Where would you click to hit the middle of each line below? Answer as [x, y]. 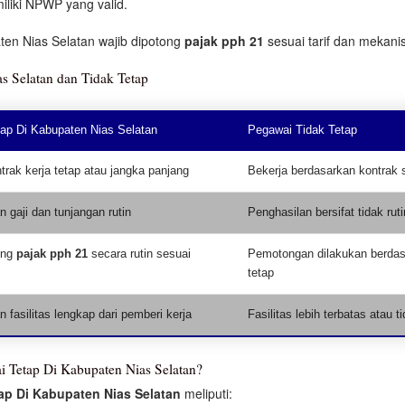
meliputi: [207, 394]
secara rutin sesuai [139, 254]
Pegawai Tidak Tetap [302, 131]
